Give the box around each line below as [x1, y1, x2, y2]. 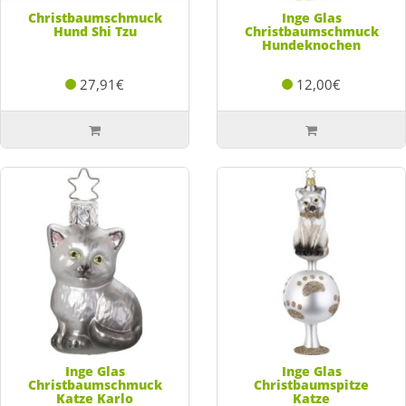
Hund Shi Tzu [53, 22, 137, 40]
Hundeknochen [262, 35, 361, 53]
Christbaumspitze [254, 375, 369, 393]
